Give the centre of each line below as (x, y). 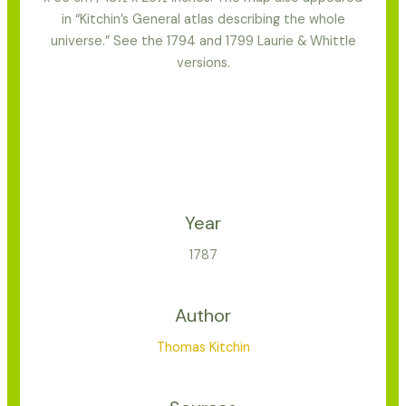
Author (203, 316)
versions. (203, 63)
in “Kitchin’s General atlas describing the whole (203, 20)
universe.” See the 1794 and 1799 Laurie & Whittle (203, 42)
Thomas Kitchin (203, 348)
